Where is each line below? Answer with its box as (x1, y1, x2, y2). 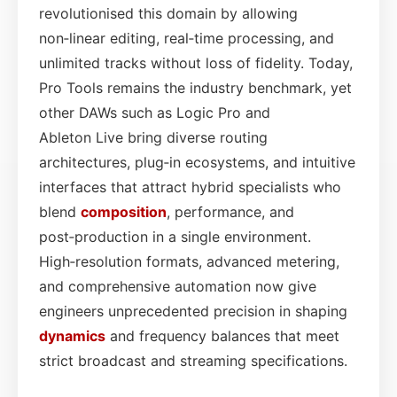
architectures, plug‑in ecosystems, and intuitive (39, 152, 355, 171)
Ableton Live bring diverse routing (39, 128, 268, 146)
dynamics (39, 326, 105, 345)
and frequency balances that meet (105, 326, 339, 345)
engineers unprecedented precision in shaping (39, 301, 347, 320)
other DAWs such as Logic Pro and (39, 103, 270, 121)
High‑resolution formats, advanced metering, (39, 252, 339, 270)
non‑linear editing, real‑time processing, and (39, 28, 334, 47)
